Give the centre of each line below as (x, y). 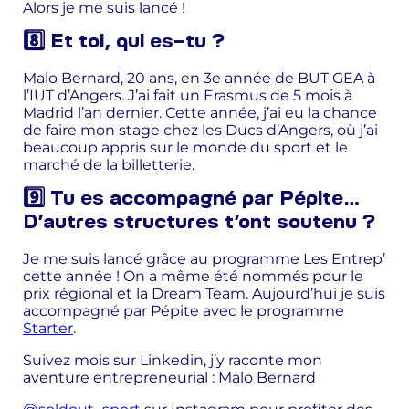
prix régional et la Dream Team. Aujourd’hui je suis (204, 293)
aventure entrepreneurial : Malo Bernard (169, 377)
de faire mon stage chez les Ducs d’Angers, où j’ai (200, 130)
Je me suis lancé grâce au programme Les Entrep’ (204, 258)
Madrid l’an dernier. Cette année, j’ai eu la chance (200, 112)
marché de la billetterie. (109, 164)
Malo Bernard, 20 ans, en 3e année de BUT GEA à (199, 78)
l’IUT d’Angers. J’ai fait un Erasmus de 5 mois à (188, 95)
